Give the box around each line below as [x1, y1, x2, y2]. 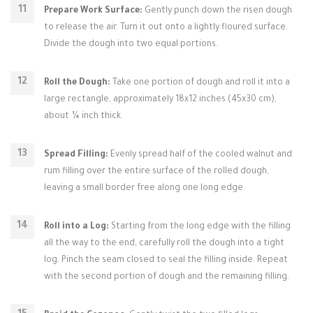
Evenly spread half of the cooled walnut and [108, 150, 292, 160]
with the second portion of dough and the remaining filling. [44, 272, 289, 282]
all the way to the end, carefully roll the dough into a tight [44, 239, 284, 249]
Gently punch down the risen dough [143, 6, 292, 16]
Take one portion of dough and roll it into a [110, 78, 290, 88]
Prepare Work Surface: [44, 6, 143, 16]
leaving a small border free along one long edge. [44, 184, 245, 194]
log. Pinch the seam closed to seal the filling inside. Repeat [44, 256, 288, 265]
